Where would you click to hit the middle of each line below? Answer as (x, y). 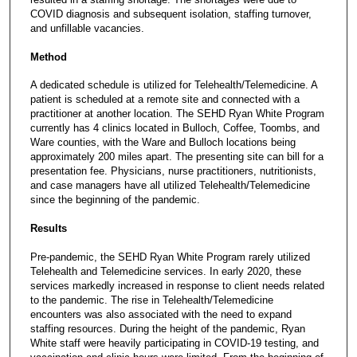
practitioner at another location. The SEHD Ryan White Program (177, 114)
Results (48, 229)
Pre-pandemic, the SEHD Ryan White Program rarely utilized (170, 257)
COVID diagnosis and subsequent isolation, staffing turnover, (171, 14)
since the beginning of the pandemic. (115, 200)
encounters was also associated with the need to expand (161, 314)
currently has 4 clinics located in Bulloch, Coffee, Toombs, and (175, 128)
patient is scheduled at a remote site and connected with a (165, 100)
